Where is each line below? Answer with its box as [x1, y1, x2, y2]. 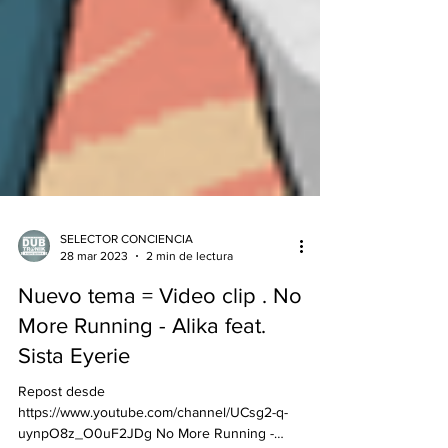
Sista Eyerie [18, 368, 130, 391]
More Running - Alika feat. [18, 338, 266, 361]
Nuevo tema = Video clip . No [18, 308, 302, 331]
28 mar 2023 [60, 272, 128, 287]
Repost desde [18, 407, 105, 423]
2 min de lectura [146, 272, 233, 287]
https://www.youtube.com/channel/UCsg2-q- [18, 428, 288, 444]
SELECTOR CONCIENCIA [60, 256, 193, 270]
